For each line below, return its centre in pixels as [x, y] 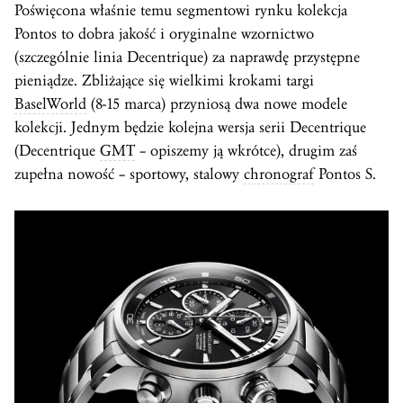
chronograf [279, 174]
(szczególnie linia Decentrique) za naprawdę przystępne [187, 57]
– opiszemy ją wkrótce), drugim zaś [246, 151]
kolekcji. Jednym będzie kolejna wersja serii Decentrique [190, 127]
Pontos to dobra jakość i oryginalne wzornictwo [164, 34]
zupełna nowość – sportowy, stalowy [129, 174]
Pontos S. [345, 174]
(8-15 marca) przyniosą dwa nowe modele [217, 104]
